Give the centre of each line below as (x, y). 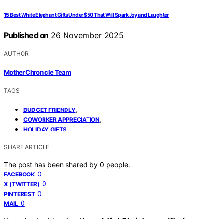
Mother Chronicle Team (38, 72)
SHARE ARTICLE (27, 147)
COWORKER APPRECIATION (62, 119)
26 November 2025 (86, 35)
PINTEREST (20, 194)
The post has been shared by (52, 164)
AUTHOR (16, 54)
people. (118, 164)
